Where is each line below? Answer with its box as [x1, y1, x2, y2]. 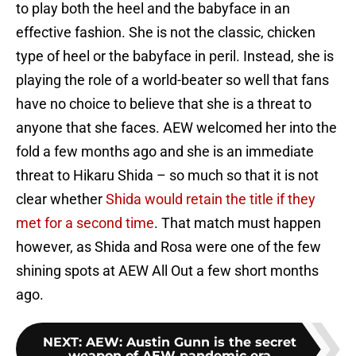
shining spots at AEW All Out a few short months [16, 262, 319, 280]
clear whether [16, 191, 106, 208]
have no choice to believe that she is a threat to [16, 95, 311, 113]
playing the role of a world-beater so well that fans [16, 72, 329, 89]
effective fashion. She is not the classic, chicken [16, 24, 315, 41]
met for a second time [16, 215, 154, 232]
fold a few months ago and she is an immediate [16, 143, 314, 161]
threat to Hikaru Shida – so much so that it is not [16, 167, 319, 184]
